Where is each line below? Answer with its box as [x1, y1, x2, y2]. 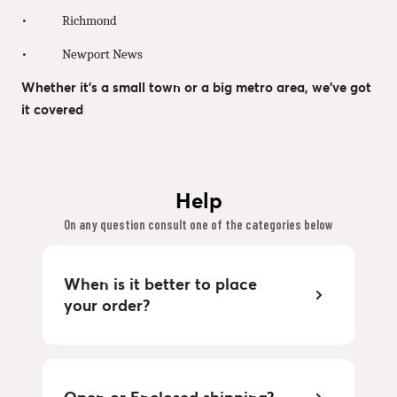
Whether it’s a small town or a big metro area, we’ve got [21, 79, 371, 96]
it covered [21, 101, 83, 118]
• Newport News [21, 46, 143, 62]
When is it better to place [64, 273, 257, 294]
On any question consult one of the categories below [64, 215, 333, 232]
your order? [64, 294, 150, 315]
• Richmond [21, 12, 117, 28]
